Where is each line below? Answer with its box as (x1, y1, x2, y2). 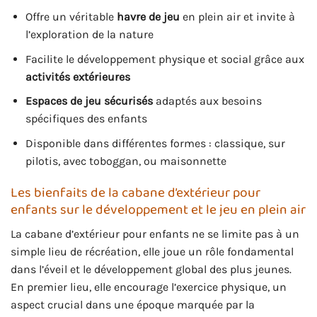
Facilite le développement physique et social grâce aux (25, 52, 304, 66)
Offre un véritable (25, 10, 117, 24)
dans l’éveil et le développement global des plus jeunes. (11, 263, 292, 277)
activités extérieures (25, 69, 130, 83)
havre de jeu (116, 10, 180, 24)
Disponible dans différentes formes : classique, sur (25, 137, 285, 151)
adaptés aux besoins (152, 94, 262, 108)
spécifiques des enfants (25, 112, 147, 126)
